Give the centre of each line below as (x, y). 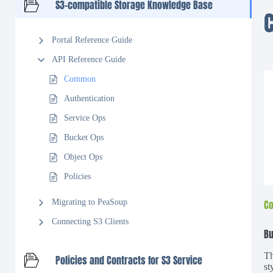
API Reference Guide (89, 59)
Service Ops (85, 118)
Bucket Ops (84, 137)
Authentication (89, 98)
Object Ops (83, 157)
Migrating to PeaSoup (90, 202)
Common (80, 79)
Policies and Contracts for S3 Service (129, 260)
